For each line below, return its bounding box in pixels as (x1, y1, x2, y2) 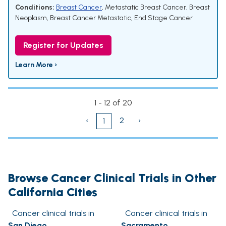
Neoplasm (15, 14, 47, 23)
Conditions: (15, 3, 54, 12)
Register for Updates (23, 40, 103, 50)
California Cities (8, 185, 97, 200)
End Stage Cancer (134, 14, 193, 23)
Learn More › (15, 61, 57, 70)
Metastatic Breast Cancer (105, 3, 186, 12)
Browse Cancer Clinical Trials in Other (8, 171, 216, 186)
